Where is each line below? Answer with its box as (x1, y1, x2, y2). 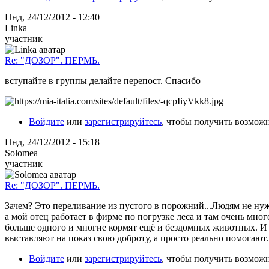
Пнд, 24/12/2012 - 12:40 (5, 11, 100, 22)
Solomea (5, 147, 38, 158)
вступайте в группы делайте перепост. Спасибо (5, 75, 201, 86)
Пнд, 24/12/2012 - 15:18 (5, 136, 100, 147)
